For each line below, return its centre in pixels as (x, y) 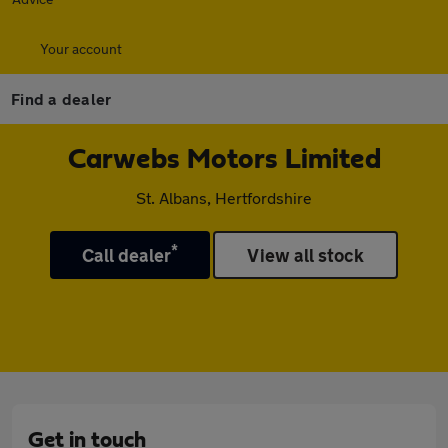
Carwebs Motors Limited (224, 160)
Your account (81, 48)
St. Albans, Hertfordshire (224, 197)
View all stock (306, 255)
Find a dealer (61, 98)
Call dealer (126, 255)
